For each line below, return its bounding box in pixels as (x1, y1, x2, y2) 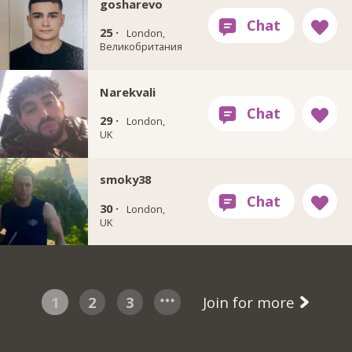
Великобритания (99, 39, 182, 54)
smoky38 (99, 171, 151, 188)
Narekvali (99, 83, 156, 100)
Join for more (202, 292, 299, 313)
